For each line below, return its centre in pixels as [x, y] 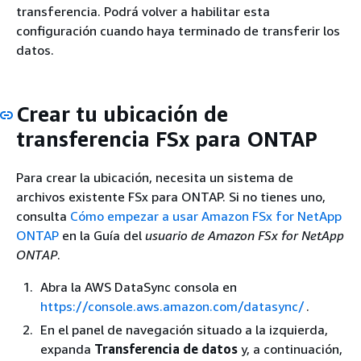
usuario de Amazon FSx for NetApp [245, 235]
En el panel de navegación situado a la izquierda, [184, 329]
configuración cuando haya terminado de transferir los [178, 31]
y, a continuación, [290, 349]
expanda [67, 349]
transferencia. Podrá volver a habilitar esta [143, 11]
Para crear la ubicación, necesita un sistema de [155, 177]
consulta [43, 216]
